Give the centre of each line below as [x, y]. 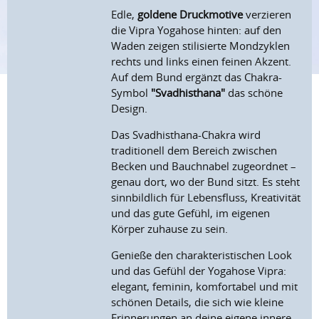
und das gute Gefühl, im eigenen [191, 213]
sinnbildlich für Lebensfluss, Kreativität [206, 198]
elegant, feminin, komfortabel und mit [205, 287]
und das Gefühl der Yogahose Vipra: [199, 271]
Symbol [131, 93]
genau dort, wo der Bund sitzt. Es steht [206, 182]
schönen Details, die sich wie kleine [198, 302]
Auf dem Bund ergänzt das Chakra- [197, 77]
